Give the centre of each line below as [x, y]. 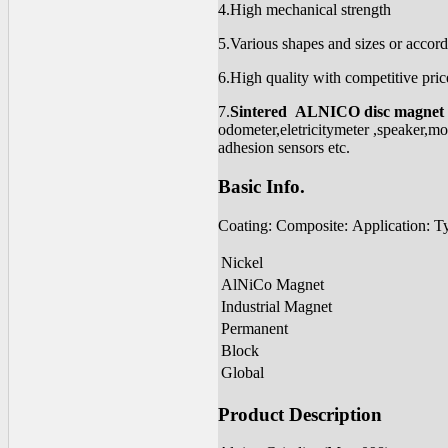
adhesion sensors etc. [284, 148]
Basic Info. [261, 187]
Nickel [242, 262]
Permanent [254, 328]
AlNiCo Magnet [272, 284]
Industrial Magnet [276, 306]
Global [242, 372]
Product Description [300, 414]
